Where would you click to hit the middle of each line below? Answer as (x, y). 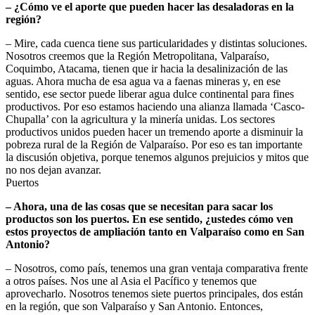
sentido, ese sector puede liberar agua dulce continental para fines (150, 94)
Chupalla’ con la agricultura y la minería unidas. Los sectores (140, 120)
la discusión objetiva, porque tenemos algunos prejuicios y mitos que (157, 157)
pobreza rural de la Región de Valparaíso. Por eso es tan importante (154, 145)
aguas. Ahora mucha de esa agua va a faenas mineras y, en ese (143, 82)
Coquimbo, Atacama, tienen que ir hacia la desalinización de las (147, 69)
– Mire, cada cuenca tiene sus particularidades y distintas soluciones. (156, 44)
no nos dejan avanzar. (53, 170)
